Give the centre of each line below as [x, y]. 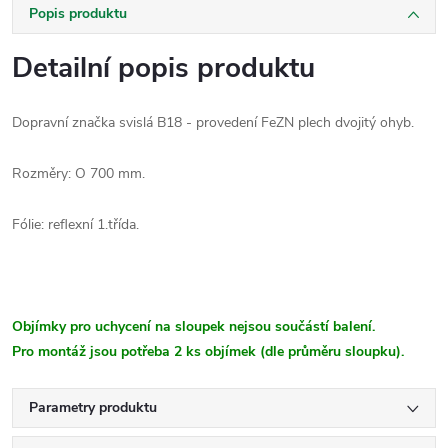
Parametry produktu [93, 407]
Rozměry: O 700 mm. [78, 173]
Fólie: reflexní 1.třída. [77, 224]
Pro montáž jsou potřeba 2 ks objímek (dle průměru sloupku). [208, 351]
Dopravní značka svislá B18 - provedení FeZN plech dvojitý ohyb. [213, 122]
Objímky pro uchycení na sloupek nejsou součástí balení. [193, 326]
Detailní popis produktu [163, 68]
